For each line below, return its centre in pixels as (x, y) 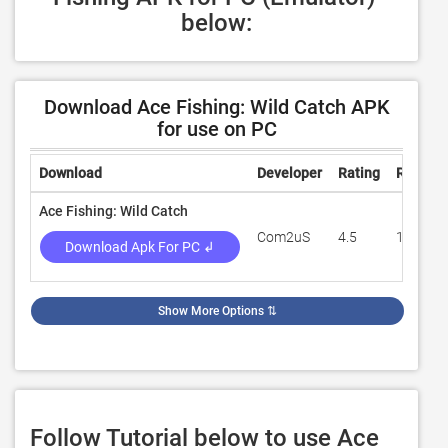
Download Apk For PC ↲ (140, 247)
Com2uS (283, 237)
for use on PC (216, 129)
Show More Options (211, 311)
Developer (289, 173)
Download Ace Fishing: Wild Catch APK (216, 107)
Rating (359, 173)
